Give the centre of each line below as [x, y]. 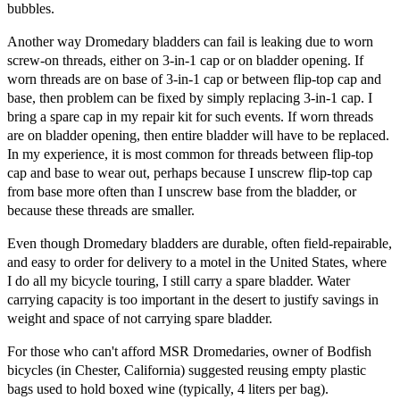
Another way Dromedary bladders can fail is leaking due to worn [190, 41]
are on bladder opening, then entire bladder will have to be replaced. [198, 135]
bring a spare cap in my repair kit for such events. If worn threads [190, 116]
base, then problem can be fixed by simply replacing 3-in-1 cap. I [190, 97]
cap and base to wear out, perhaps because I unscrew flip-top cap [190, 172]
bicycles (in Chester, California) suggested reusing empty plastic [187, 370]
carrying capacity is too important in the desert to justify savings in [193, 299]
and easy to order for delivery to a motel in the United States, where [197, 262]
